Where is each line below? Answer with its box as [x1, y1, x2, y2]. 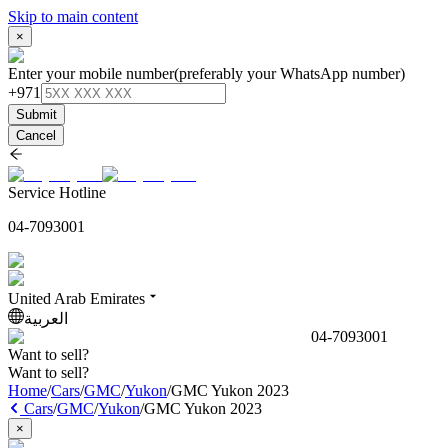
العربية [24, 310, 68, 327]
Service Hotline [8, 184, 106, 201]
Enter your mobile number [8, 65, 174, 82]
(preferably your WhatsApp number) [174, 65, 405, 82]
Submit [16, 107, 57, 122]
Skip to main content [8, 8, 138, 25]
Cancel [16, 128, 56, 143]
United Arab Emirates [8, 290, 145, 307]
